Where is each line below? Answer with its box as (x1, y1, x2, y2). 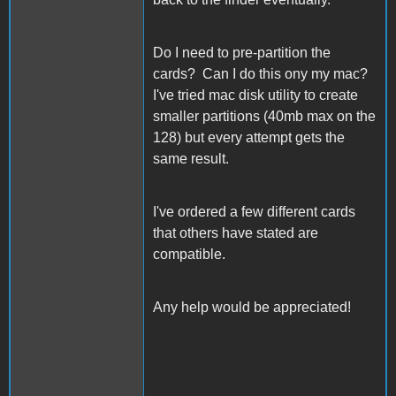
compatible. (153, 246, 225, 262)
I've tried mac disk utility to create (153, 87, 358, 103)
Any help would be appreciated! (153, 299, 351, 315)
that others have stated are (153, 225, 318, 240)
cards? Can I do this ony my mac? (153, 65, 371, 81)
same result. (153, 150, 229, 166)
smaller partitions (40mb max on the (153, 108, 376, 124)
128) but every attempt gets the (153, 129, 345, 145)
